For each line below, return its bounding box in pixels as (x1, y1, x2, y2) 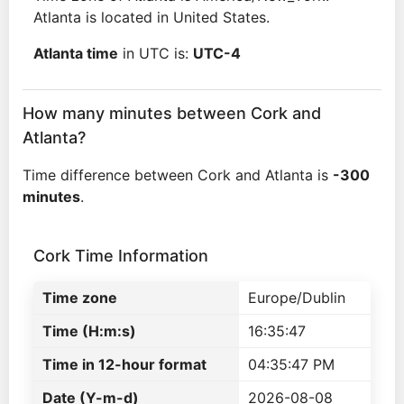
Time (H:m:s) (42, 322, 136, 340)
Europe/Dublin (248, 289, 345, 307)
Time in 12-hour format (42, 355, 207, 373)
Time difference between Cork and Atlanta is (23, 166, 333, 184)
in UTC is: (118, 44, 193, 62)
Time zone (42, 289, 117, 307)
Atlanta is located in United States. (33, 8, 270, 26)
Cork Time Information (33, 246, 208, 265)
